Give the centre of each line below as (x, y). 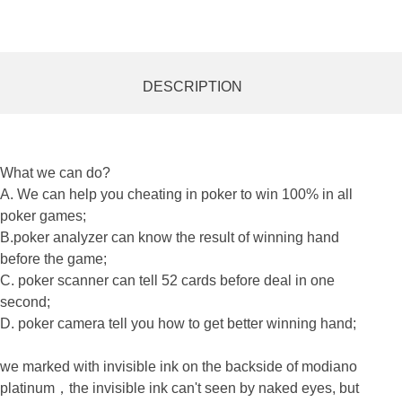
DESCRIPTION (192, 86)
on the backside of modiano (268, 366)
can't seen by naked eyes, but (265, 388)
